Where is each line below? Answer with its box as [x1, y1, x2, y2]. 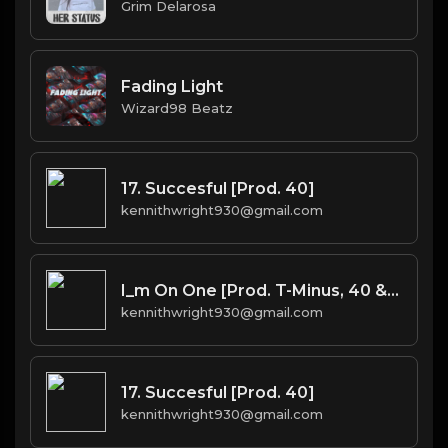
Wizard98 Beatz [121, 99, 233, 116]
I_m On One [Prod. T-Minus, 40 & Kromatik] [387, 280, 399, 300]
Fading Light [121, 76, 223, 96]
